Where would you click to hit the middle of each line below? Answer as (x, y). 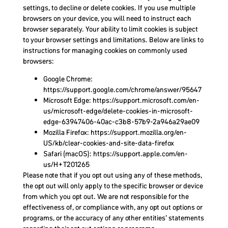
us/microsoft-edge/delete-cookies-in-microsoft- (118, 111)
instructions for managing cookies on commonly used (105, 51)
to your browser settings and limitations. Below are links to (113, 40)
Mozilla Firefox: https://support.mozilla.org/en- (115, 133)
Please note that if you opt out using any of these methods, (112, 175)
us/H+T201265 (66, 165)
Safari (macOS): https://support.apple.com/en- (115, 154)
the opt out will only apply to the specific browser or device (113, 186)
